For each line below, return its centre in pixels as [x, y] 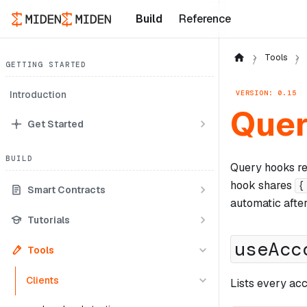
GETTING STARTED [46, 64]
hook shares [262, 185]
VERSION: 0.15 [266, 93]
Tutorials [49, 220]
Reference [205, 19]
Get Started [56, 124]
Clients [42, 280]
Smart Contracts [66, 189]
